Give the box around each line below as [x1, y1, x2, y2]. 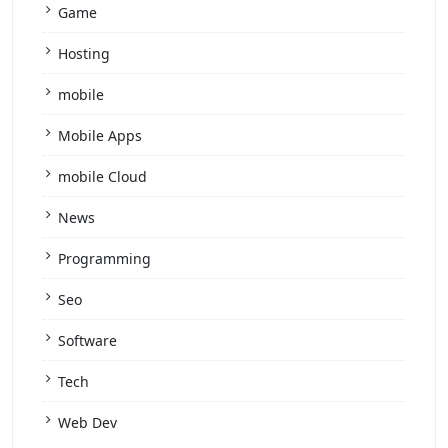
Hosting [58, 44, 110, 63]
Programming [58, 249, 151, 268]
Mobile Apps [58, 126, 142, 145]
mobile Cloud [58, 167, 147, 186]
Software [58, 331, 117, 350]
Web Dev [58, 413, 117, 432]
